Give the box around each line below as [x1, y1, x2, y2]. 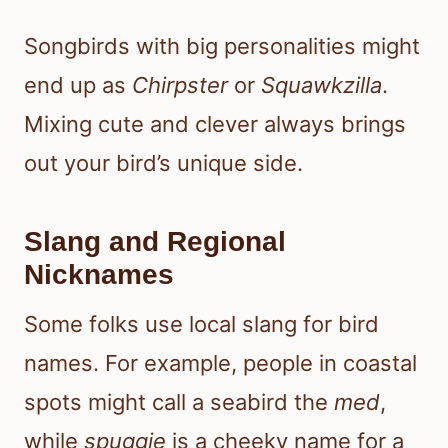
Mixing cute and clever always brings [24, 111, 406, 138]
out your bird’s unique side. [24, 150, 303, 177]
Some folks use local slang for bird [24, 311, 379, 338]
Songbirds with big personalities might [24, 33, 420, 60]
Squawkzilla [261, 72, 382, 99]
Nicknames [24, 259, 174, 291]
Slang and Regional [24, 226, 286, 258]
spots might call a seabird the [24, 389, 334, 416]
